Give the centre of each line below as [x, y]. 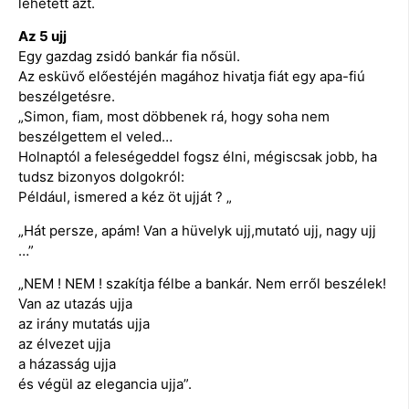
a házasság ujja [67, 364]
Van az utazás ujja [75, 304]
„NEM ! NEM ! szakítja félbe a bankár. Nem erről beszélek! [202, 284]
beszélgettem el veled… [95, 137]
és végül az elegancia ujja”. [105, 384]
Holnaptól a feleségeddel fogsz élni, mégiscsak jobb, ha [198, 157]
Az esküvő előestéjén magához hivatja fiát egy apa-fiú [192, 77]
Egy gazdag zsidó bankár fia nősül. [129, 57]
